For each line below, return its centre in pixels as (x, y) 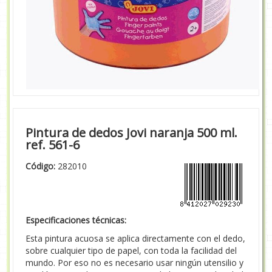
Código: (41, 166)
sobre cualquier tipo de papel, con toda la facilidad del (131, 250)
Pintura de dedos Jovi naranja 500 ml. (132, 132)
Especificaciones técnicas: (76, 220)
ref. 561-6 (53, 144)
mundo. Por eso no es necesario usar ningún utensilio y (135, 262)
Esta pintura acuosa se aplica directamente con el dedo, (136, 238)
